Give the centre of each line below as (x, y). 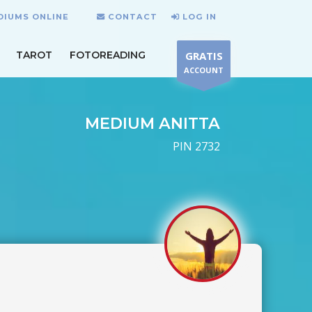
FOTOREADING (108, 55)
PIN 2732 (196, 146)
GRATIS (204, 56)
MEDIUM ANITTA (153, 123)
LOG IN (200, 16)
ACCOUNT (204, 70)
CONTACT (133, 16)
